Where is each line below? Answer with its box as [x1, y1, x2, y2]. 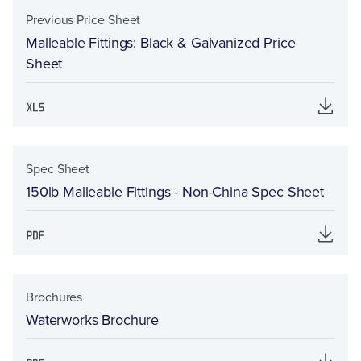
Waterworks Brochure [26, 309, 160, 330]
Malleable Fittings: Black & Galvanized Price [26, 32, 296, 53]
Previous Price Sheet [26, 10, 141, 29]
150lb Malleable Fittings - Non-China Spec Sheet [26, 181, 324, 202]
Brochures [26, 288, 83, 306]
